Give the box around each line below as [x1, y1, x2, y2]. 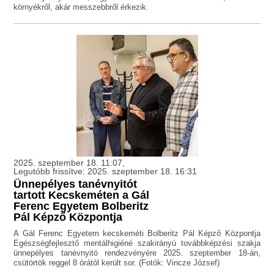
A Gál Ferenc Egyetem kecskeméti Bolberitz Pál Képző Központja [13, 229, 261, 239]
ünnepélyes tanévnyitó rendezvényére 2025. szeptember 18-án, [13, 248, 261, 258]
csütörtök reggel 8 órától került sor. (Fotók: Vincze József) [13, 258, 220, 268]
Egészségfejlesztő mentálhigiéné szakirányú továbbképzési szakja [13, 239, 261, 248]
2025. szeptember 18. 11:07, [13, 158, 125, 168]
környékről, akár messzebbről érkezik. [13, 2, 149, 12]
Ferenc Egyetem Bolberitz [13, 200, 149, 213]
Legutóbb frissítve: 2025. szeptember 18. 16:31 [13, 166, 198, 177]
